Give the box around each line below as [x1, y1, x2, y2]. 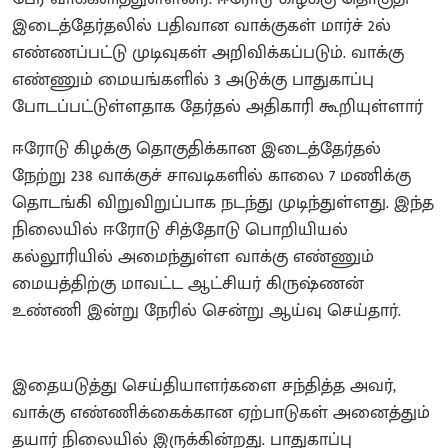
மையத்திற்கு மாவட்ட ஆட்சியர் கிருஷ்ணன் [12, 268, 364, 299]
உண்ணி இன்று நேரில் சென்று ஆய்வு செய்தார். [12, 295, 401, 326]
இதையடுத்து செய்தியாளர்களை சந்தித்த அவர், [12, 370, 396, 401]
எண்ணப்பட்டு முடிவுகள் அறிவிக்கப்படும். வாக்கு [12, 37, 404, 68]
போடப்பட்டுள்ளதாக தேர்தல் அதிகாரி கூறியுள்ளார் [12, 91, 423, 122]
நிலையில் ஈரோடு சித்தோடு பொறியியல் [12, 214, 348, 245]
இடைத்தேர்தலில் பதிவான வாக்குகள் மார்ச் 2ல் [12, 10, 391, 41]
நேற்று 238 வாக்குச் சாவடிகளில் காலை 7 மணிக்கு [12, 160, 411, 191]
